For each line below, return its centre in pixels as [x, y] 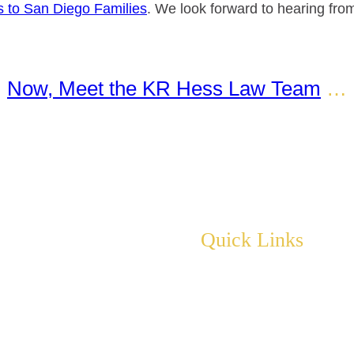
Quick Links [252, 240]
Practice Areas [247, 309]
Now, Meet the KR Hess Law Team [164, 89]
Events [222, 334]
